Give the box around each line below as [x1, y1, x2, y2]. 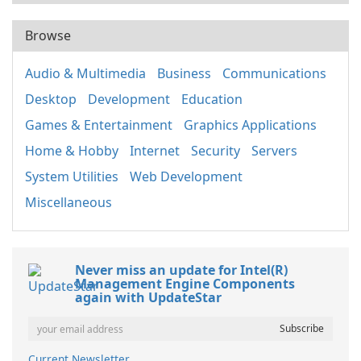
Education [181, 90, 243, 108]
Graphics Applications [184, 116, 317, 134]
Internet [130, 142, 180, 160]
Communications [222, 64, 326, 82]
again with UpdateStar [75, 288, 222, 306]
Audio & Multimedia [25, 64, 146, 82]
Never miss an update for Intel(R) [75, 261, 288, 279]
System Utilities [25, 168, 118, 185]
